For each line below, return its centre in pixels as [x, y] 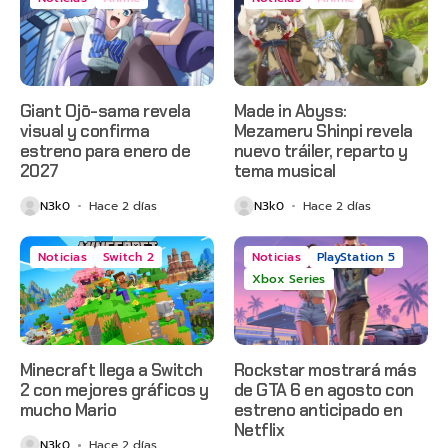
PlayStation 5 [356, 257]
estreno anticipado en [318, 410]
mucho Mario [68, 410]
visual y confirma [85, 131]
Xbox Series [289, 279]
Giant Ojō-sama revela [105, 111]
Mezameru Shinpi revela [323, 131]
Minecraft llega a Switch [111, 370]
